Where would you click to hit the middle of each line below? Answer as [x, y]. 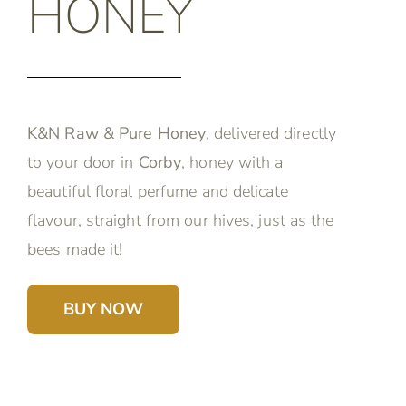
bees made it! [75, 249]
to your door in [83, 162]
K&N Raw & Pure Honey [116, 133]
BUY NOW [103, 309]
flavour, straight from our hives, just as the [181, 220]
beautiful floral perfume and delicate [158, 191]
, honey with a [232, 162]
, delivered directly [271, 133]
